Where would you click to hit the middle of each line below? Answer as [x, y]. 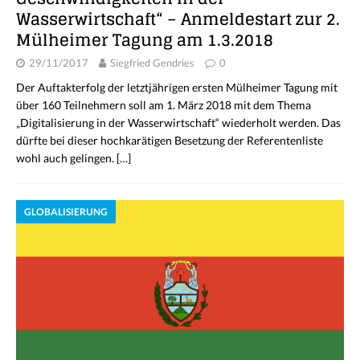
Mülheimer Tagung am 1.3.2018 [145, 41]
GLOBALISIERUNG [66, 212]
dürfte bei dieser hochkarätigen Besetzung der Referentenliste [170, 141]
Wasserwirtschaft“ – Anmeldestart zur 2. [178, 20]
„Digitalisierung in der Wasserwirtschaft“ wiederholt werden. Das [178, 123]
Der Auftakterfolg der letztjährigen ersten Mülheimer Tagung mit [177, 88]
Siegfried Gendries [152, 63]
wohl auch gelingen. [66, 158]
